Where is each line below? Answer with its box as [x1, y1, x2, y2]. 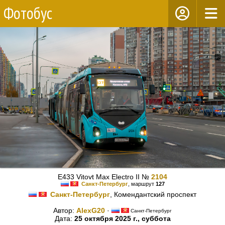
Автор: [53, 206, 76, 215]
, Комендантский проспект [110, 190, 196, 199]
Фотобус [4, 3, 52, 24]
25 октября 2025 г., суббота [74, 214, 171, 223]
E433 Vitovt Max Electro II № [58, 173, 151, 181]
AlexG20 [76, 206, 105, 215]
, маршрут [128, 181, 156, 187]
